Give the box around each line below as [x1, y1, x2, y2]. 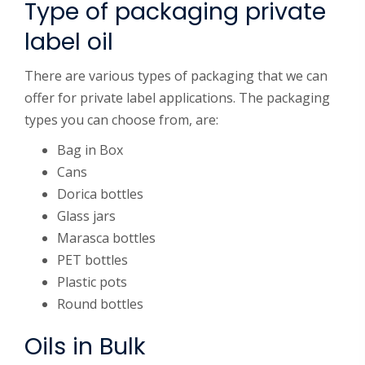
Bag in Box [57, 141, 123, 159]
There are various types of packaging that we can [24, 67, 328, 85]
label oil [24, 25, 113, 58]
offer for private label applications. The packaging [24, 89, 330, 107]
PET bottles [57, 251, 128, 269]
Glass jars [57, 207, 116, 225]
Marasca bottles [57, 229, 156, 247]
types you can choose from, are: [24, 111, 218, 129]
